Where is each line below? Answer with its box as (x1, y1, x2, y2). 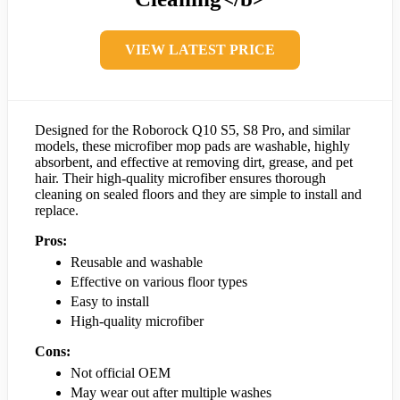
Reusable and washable (71, 254, 203, 271)
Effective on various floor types (71, 274, 247, 290)
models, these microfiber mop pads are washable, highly (35, 138, 350, 154)
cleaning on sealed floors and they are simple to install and (35, 187, 362, 203)
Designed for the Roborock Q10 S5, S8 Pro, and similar (35, 122, 350, 138)
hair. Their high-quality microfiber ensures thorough (35, 171, 326, 187)
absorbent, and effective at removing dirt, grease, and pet (35, 154, 353, 171)
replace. (35, 203, 79, 219)
